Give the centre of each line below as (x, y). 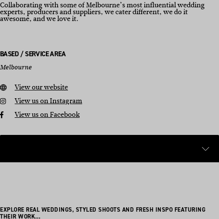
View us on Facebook (47, 115)
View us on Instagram (48, 101)
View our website (41, 87)
